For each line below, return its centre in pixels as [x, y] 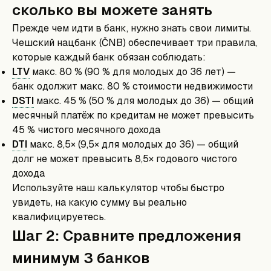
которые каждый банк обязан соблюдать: [109, 57]
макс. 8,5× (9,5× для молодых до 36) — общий [133, 144]
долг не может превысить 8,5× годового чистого [125, 159]
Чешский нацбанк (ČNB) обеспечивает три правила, [135, 43]
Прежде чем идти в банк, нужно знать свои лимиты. [132, 28]
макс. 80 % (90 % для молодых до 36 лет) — [133, 72]
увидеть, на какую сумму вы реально [100, 202]
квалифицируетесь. [59, 217]
